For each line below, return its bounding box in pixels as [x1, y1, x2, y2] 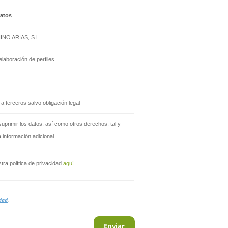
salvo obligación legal [26, 99, 80, 106]
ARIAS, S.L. [11, 34, 41, 40]
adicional [31, 133, 54, 139]
